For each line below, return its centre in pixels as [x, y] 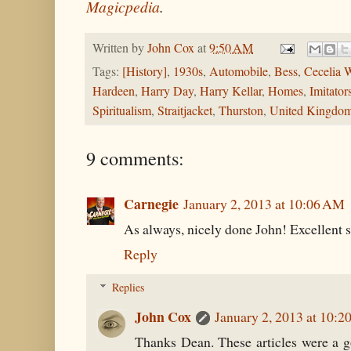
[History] [145, 72]
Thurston [241, 111]
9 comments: [135, 158]
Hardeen [114, 91]
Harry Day [167, 91]
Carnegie [151, 204]
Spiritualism [122, 111]
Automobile [239, 72]
